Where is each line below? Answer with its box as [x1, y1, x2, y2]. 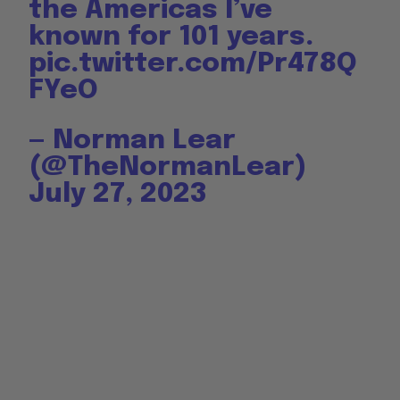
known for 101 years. [29, 22, 314, 51]
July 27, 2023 [29, 179, 208, 208]
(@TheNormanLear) [29, 153, 308, 181]
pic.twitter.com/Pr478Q [29, 49, 358, 78]
